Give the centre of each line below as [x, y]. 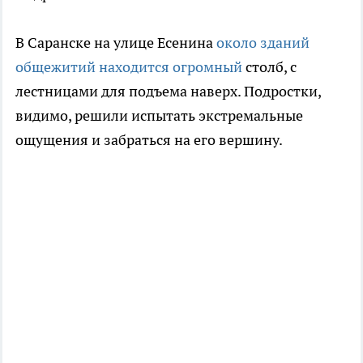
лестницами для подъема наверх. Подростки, [168, 91]
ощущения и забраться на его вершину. [149, 139]
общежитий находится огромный [129, 66]
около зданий [263, 42]
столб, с [269, 66]
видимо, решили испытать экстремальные [159, 115]
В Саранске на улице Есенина [116, 42]
